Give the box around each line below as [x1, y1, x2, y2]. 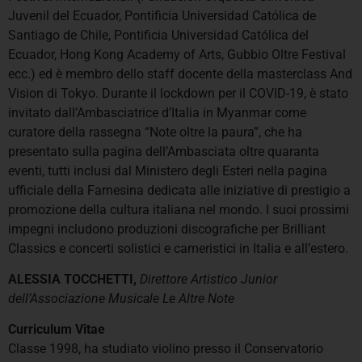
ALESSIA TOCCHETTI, [8, 271, 140, 288]
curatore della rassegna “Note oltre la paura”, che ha [8, 124, 302, 140]
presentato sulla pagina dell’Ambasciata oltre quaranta [8, 143, 319, 159]
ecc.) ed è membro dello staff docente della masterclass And [8, 65, 352, 82]
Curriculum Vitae [8, 322, 105, 338]
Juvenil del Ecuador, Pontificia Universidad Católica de [8, 7, 316, 23]
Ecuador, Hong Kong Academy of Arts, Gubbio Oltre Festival [8, 46, 346, 62]
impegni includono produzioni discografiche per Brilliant [8, 221, 326, 237]
